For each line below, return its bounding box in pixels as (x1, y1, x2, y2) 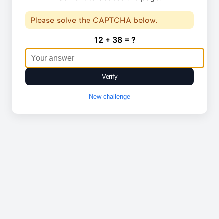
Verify (101, 73, 118, 80)
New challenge (89, 93, 130, 100)
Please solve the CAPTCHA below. (30, 15, 157, 25)
